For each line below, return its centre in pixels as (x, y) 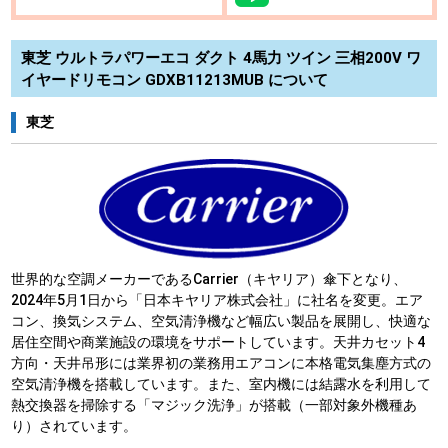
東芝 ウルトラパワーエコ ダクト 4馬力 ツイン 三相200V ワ (221, 57)
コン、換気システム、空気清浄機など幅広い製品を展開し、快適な (221, 321)
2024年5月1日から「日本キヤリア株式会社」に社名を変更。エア (217, 300)
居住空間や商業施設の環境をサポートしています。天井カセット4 (218, 342)
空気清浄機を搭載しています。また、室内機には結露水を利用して (221, 384)
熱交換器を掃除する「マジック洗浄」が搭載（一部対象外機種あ (214, 405)
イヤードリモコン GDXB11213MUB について (175, 79)
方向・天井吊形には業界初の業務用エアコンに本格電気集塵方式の (221, 363)
